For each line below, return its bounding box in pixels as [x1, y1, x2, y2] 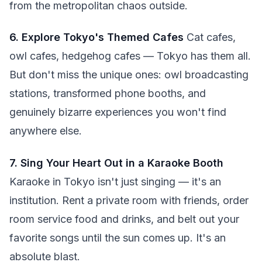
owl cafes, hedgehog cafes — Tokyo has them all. [9, 50, 251, 62]
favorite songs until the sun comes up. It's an [9, 231, 226, 244]
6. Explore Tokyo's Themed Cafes [9, 31, 184, 43]
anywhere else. [9, 125, 82, 137]
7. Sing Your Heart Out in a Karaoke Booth [9, 156, 223, 169]
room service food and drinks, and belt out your [9, 212, 239, 225]
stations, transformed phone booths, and [9, 87, 206, 99]
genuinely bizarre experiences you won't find [9, 106, 226, 118]
